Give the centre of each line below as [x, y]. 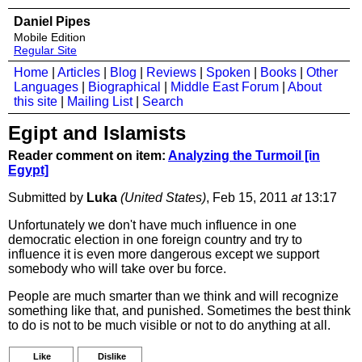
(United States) [163, 198]
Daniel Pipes [52, 21]
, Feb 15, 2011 [248, 198]
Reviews [171, 72]
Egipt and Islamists [97, 133]
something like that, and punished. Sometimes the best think [179, 311]
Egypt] [28, 170]
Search [163, 101]
